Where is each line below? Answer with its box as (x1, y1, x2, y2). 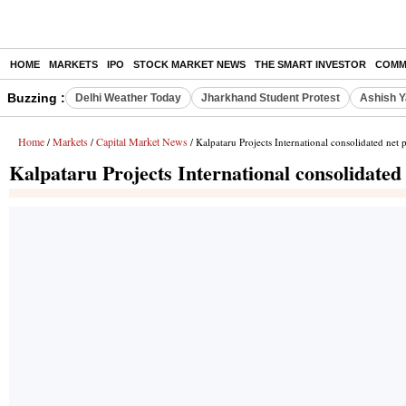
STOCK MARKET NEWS (133, 59, 246, 70)
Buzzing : (7, 91, 65, 105)
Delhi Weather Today (75, 92, 181, 104)
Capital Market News (96, 134, 188, 149)
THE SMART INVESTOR (255, 59, 366, 70)
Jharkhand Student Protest (201, 92, 340, 104)
